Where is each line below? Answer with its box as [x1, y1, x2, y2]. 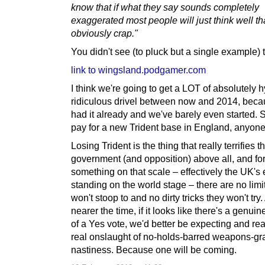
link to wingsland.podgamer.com [71, 64, 206, 76]
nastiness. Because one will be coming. [71, 244, 237, 256]
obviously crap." [71, 28, 138, 39]
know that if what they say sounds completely [71, 2, 259, 13]
